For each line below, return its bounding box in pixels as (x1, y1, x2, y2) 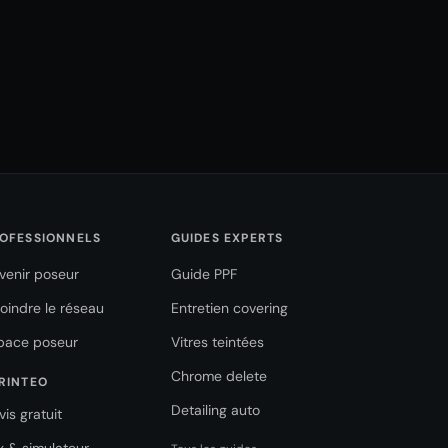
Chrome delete (170, 367, 267, 385)
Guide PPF (170, 265, 237, 283)
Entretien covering (170, 299, 288, 317)
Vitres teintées (170, 333, 264, 351)
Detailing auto (170, 401, 260, 419)
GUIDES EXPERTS (170, 230, 284, 246)
